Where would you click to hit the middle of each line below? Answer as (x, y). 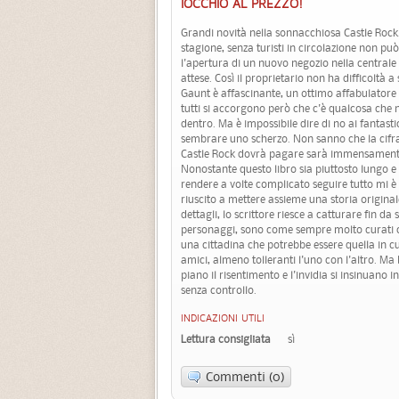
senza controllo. (219, 290)
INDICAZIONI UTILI (223, 319)
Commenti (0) (245, 376)
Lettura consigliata (226, 339)
